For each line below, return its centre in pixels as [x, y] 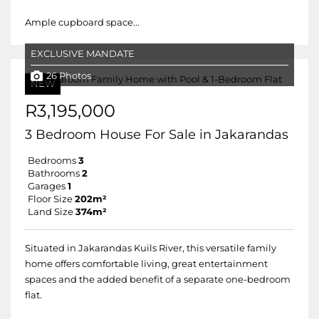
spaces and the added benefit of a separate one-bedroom [158, 279]
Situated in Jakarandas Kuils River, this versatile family [151, 248]
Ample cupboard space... [82, 22]
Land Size [51, 212]
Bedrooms [52, 161]
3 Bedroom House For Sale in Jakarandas [157, 135]
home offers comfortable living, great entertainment [146, 264]
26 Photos [69, 75]
